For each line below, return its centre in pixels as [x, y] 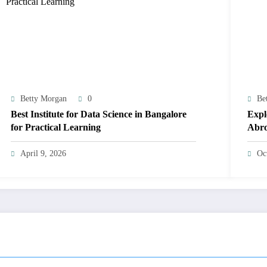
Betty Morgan [44, 98]
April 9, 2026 [44, 153]
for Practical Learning [56, 127]
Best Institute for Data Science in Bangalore [99, 114]
